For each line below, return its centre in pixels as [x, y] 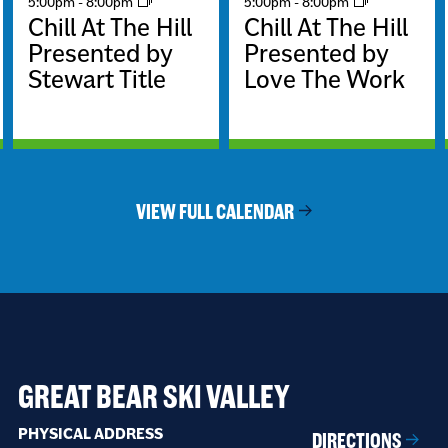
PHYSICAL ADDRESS [90, 434]
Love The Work [325, 79]
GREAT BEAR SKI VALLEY [153, 397]
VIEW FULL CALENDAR [215, 212]
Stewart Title [97, 79]
